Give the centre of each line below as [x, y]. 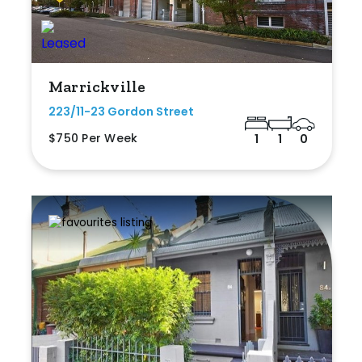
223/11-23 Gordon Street [121, 112]
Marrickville [97, 87]
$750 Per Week [93, 139]
